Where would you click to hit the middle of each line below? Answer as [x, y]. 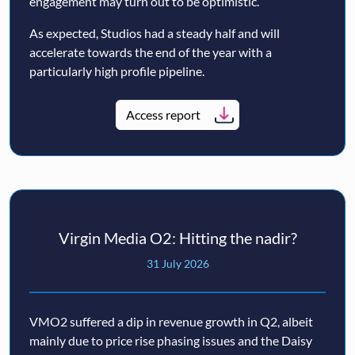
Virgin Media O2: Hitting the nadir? [177, 238]
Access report [163, 115]
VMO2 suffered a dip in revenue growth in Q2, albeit [171, 321]
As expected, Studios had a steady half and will [155, 33]
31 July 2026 [177, 263]
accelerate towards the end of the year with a [151, 52]
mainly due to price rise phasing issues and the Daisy [171, 340]
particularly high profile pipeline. [117, 71]
